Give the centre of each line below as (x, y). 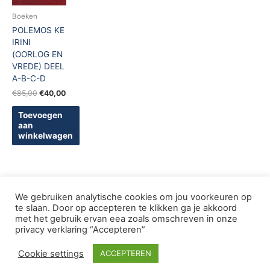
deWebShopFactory (135, 243)
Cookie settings (51, 253)
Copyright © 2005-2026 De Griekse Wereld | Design (135, 228)
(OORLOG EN (37, 55)
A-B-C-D (29, 79)
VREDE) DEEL (38, 67)
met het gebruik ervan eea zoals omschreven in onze (126, 219)
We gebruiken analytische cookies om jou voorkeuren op (133, 197)
